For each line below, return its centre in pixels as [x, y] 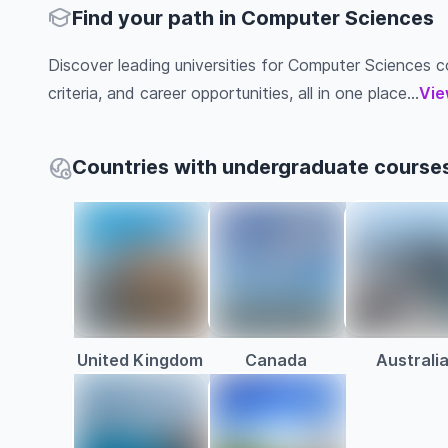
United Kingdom [140, 360]
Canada [276, 360]
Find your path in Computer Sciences [253, 18]
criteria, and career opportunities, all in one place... [233, 93]
